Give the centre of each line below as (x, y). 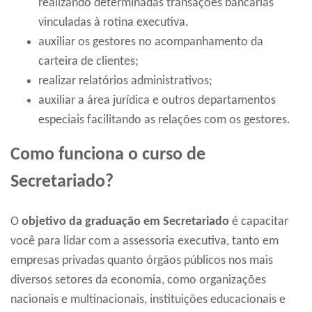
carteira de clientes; (88, 62)
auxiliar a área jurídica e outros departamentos (157, 101)
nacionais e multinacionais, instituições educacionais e (148, 300)
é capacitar (259, 222)
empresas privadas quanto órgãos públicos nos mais (142, 261)
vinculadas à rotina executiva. (114, 23)
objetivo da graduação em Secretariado (125, 222)
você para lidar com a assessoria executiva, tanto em (145, 242)
